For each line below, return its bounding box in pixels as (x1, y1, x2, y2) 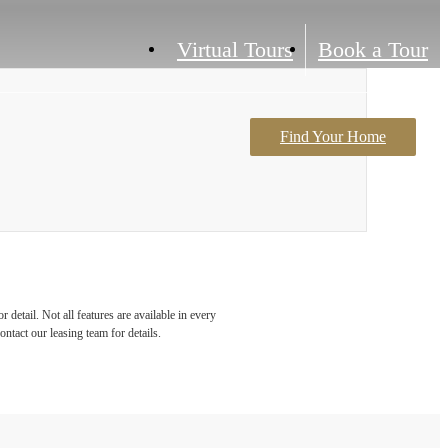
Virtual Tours (177, 37, 293, 62)
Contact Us (254, 140, 336, 160)
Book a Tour (318, 37, 428, 62)
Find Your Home (280, 128, 386, 145)
